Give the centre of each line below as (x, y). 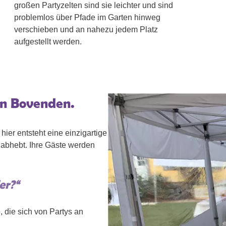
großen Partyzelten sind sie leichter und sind (94, 6)
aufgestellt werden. (48, 42)
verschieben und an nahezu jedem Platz (86, 30)
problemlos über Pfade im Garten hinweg (88, 18)
